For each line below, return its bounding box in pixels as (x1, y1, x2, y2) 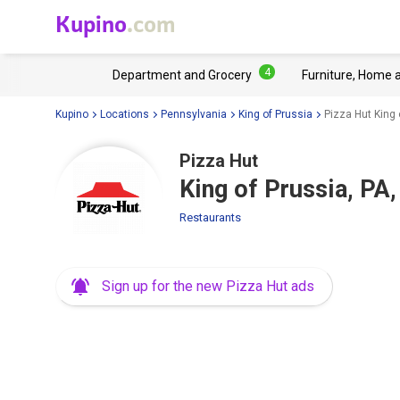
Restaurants (179, 211, 241, 224)
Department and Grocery (112, 68, 252, 82)
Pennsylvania (161, 107, 227, 121)
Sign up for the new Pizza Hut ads (102, 278, 314, 295)
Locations (100, 107, 149, 121)
